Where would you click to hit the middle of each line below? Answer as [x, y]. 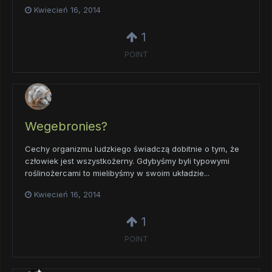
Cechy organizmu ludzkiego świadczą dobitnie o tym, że [132, 148]
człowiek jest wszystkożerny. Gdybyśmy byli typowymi [127, 161]
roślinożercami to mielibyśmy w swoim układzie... [117, 173]
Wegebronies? [66, 126]
